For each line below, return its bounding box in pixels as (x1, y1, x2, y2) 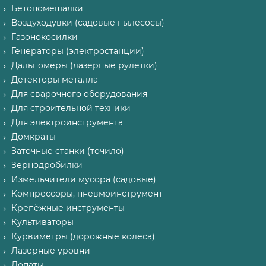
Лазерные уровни (11, 245, 90, 256)
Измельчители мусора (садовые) (11, 174, 156, 185)
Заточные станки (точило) (11, 145, 124, 156)
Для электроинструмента (11, 117, 123, 128)
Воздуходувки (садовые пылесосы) (11, 17, 164, 28)
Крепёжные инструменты (11, 202, 125, 213)
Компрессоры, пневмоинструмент (11, 188, 163, 199)
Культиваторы (11, 217, 74, 227)
